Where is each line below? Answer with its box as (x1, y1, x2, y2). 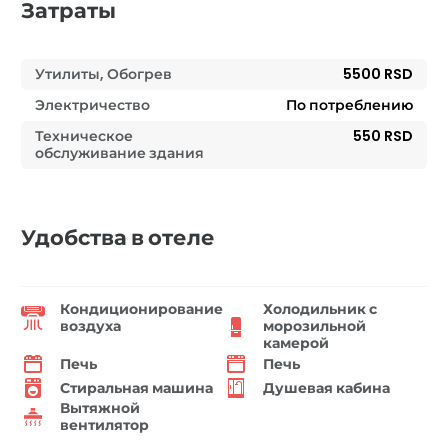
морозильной (263, 316, 366, 337)
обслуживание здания (35, 143, 204, 164)
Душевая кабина (263, 377, 390, 398)
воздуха (60, 316, 121, 337)
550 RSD (353, 126, 413, 147)
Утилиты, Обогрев (35, 64, 172, 85)
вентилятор (60, 415, 149, 436)
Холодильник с (263, 299, 377, 320)
